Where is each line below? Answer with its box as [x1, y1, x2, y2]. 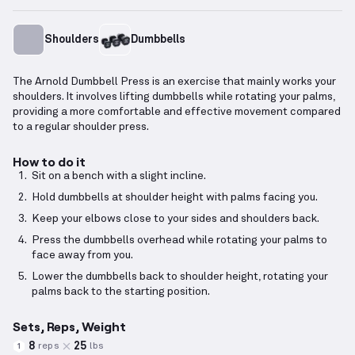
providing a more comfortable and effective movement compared [13, 106, 341, 118]
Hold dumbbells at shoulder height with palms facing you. [32, 192, 318, 204]
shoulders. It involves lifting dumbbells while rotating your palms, [13, 91, 335, 103]
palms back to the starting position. [32, 286, 210, 298]
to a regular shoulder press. [13, 121, 149, 133]
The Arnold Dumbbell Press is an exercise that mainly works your [13, 76, 336, 88]
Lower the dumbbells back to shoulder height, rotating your [32, 271, 328, 283]
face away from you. [32, 250, 133, 261]
